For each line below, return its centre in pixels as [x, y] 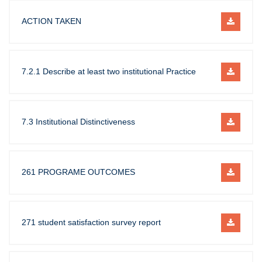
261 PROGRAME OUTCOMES [78, 172]
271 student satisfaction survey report [91, 222]
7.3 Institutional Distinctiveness [78, 122]
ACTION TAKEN [51, 21]
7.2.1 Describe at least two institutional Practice [109, 71]
